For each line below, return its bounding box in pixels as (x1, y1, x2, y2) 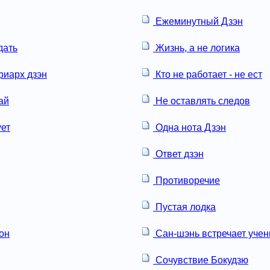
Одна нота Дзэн (153, 122, 226, 133)
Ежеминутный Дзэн (153, 16, 243, 27)
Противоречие (153, 175, 220, 186)
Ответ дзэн (153, 148, 204, 159)
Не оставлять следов (153, 95, 250, 106)
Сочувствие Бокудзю (153, 254, 248, 265)
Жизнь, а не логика (153, 42, 240, 53)
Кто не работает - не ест (153, 69, 262, 80)
